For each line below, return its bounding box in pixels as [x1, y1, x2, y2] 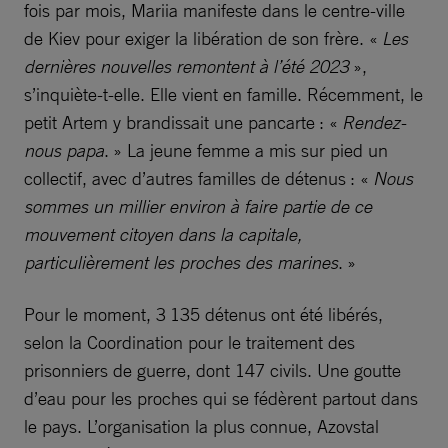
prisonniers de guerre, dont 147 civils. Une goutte [24, 358, 401, 381]
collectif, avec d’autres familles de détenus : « [24, 166, 373, 189]
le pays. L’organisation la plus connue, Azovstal [24, 414, 379, 437]
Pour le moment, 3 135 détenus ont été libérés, [24, 302, 383, 325]
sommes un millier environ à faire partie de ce [24, 194, 372, 217]
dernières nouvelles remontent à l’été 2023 [24, 54, 353, 77]
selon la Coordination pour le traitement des [24, 330, 355, 353]
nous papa [24, 138, 104, 161]
